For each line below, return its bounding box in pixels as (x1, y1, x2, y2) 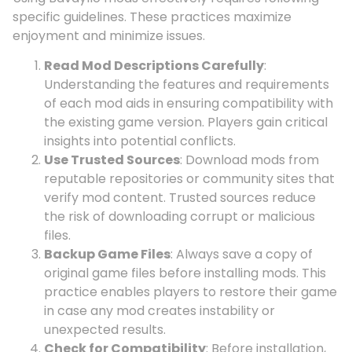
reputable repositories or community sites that (44, 169, 335, 188)
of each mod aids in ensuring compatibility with (44, 93, 333, 112)
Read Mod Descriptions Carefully (44, 56, 264, 75)
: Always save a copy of (170, 244, 313, 263)
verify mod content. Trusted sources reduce (44, 188, 316, 207)
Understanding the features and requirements (44, 75, 329, 93)
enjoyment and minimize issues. (13, 26, 205, 45)
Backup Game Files (44, 244, 170, 263)
